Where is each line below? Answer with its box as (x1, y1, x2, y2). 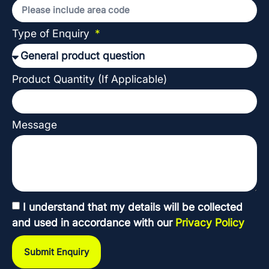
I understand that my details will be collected (23, 200, 243, 213)
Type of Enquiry (12, 26, 92, 40)
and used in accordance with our (12, 216, 175, 229)
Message (12, 118, 57, 131)
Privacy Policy (175, 216, 244, 229)
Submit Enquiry (24, 246, 89, 258)
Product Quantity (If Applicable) (12, 72, 167, 85)
